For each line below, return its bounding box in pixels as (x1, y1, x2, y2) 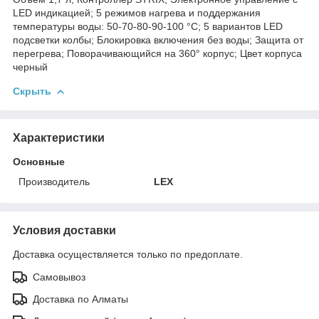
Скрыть (13, 85, 51, 97)
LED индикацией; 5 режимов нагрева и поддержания (13, 6, 261, 19)
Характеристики (13, 131, 105, 144)
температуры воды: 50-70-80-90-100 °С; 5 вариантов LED (13, 20, 283, 32)
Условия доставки (13, 224, 116, 236)
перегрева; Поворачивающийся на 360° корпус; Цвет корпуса (13, 47, 302, 59)
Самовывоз (33, 271, 85, 283)
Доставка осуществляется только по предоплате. (13, 248, 243, 260)
